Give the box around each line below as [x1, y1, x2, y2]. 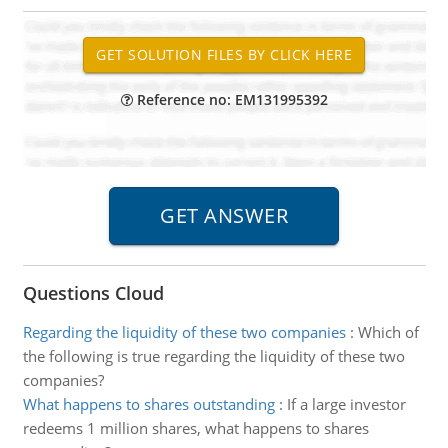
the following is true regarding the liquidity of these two [22, 346, 405, 366]
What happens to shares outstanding [22, 394, 275, 414]
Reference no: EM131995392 [132, 90, 328, 109]
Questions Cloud [22, 281, 164, 305]
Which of [357, 322, 419, 342]
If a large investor [286, 394, 406, 414]
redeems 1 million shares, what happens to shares [22, 418, 369, 438]
